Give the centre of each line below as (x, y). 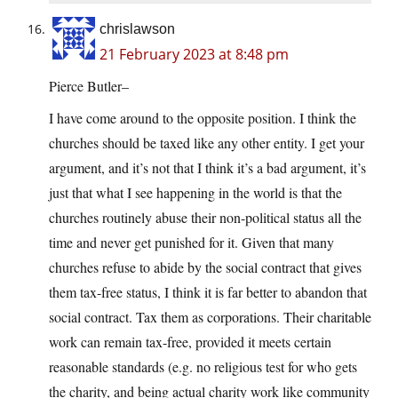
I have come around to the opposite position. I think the (203, 118)
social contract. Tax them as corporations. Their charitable (210, 317)
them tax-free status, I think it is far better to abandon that (208, 292)
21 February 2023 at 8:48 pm (194, 55)
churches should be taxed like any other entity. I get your (207, 143)
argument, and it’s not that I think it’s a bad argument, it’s (207, 168)
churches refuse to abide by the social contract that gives (205, 267)
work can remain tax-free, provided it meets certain (190, 342)
